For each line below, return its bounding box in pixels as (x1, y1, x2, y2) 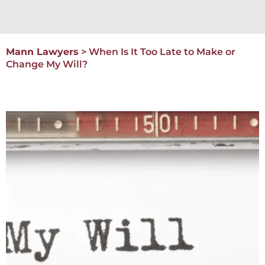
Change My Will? (6, 59, 88, 70)
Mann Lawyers (6, 46, 79, 58)
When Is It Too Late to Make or (89, 46, 235, 58)
